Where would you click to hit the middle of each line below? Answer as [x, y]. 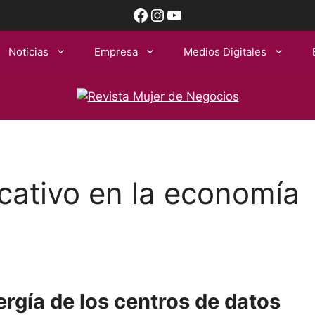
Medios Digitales [225, 52]
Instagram [189, 14]
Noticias [28, 52]
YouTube [199, 14]
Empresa [116, 52]
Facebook [171, 14]
